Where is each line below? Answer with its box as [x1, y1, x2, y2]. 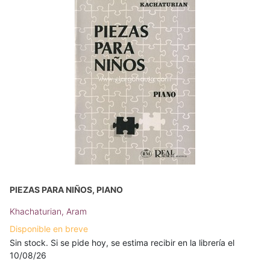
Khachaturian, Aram [10, 206, 87, 216]
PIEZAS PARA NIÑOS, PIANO [10, 184, 123, 195]
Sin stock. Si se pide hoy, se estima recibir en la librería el [10, 237, 234, 248]
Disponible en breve [10, 224, 88, 234]
